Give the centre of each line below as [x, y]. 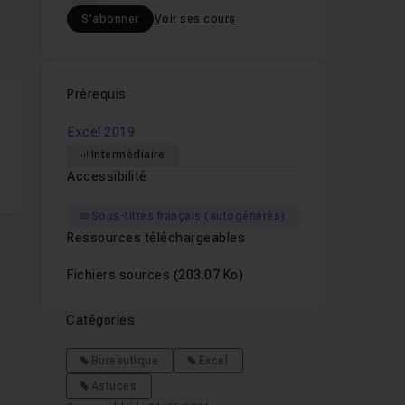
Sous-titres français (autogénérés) [188, 216]
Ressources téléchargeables [156, 238]
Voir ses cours [195, 19]
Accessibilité [107, 176]
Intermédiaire [128, 155]
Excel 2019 [102, 132]
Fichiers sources [120, 275]
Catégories [101, 320]
